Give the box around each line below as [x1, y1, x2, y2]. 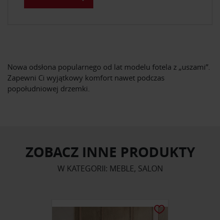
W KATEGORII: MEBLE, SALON [57, 163, 163, 174]
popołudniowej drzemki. [7, 83, 90, 94]
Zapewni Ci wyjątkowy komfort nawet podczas [7, 73, 165, 83]
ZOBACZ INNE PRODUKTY [25, 142, 195, 162]
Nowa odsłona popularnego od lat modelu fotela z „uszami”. [7, 62, 210, 72]
